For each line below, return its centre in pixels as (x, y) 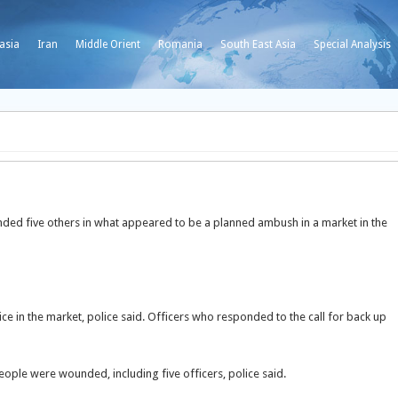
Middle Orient (108, 44)
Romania (180, 44)
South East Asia (258, 44)
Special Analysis (352, 44)
